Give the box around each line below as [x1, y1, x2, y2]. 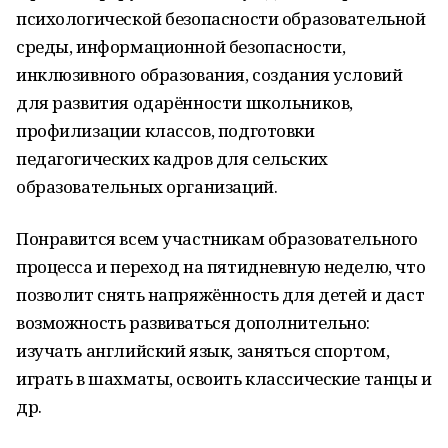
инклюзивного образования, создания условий [16, 63, 403, 86]
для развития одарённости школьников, [16, 91, 353, 114]
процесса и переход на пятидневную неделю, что [16, 255, 426, 278]
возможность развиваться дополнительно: [16, 311, 371, 334]
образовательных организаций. [16, 175, 278, 198]
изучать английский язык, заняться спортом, [16, 339, 390, 362]
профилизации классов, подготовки [16, 119, 315, 142]
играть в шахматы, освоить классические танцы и [16, 367, 432, 390]
